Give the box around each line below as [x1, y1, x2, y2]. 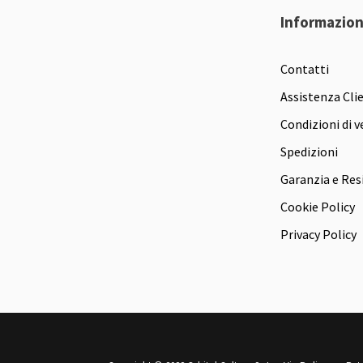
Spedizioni [280, 143, 338, 160]
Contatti [280, 60, 329, 77]
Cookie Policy [280, 198, 355, 215]
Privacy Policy [280, 225, 357, 242]
